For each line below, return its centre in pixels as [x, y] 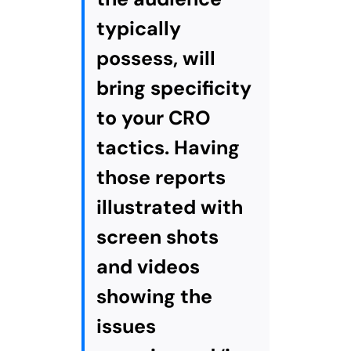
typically [138, 29]
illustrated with [169, 208]
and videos [148, 267]
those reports [161, 178]
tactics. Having [168, 148]
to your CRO [153, 118]
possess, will [156, 59]
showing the [154, 297]
